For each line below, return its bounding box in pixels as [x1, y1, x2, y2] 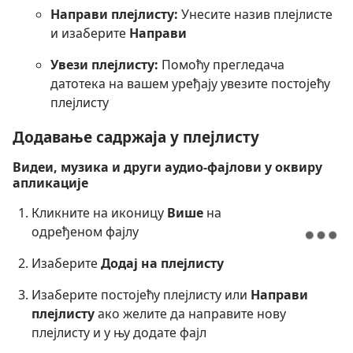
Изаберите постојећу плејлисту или [32, 285, 251, 303]
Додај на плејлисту [101, 254, 224, 272]
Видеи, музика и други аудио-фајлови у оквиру [13, 158, 322, 176]
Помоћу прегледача [158, 56, 284, 74]
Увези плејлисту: [50, 56, 158, 74]
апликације [13, 173, 88, 191]
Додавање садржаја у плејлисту [13, 125, 259, 147]
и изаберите [50, 24, 129, 43]
